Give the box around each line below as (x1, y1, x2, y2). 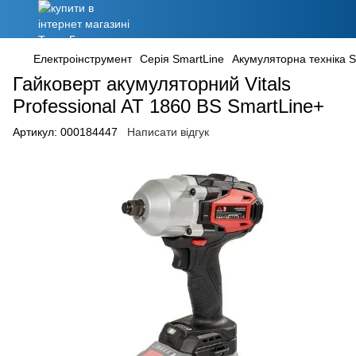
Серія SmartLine (140, 52, 224, 65)
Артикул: (13, 126, 57, 138)
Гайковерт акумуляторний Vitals (13, 73, 291, 95)
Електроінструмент (33, 52, 132, 65)
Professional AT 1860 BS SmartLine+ (13, 95, 324, 117)
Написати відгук (127, 126, 209, 138)
